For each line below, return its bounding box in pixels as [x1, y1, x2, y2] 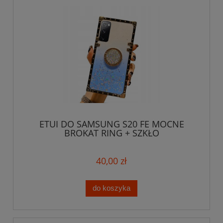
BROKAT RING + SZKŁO [64, 127, 159, 139]
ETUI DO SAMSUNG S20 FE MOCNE [39, 118, 184, 130]
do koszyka [93, 184, 130, 193]
